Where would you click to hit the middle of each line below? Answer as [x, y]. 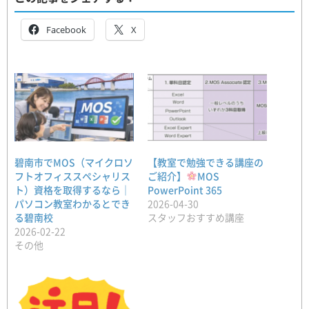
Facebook [66, 30]
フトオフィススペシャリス [72, 176]
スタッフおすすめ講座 [196, 217]
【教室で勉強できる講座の [206, 162]
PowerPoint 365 [185, 189]
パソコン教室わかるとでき [72, 203]
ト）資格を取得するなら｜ [72, 189]
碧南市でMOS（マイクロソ [74, 162]
